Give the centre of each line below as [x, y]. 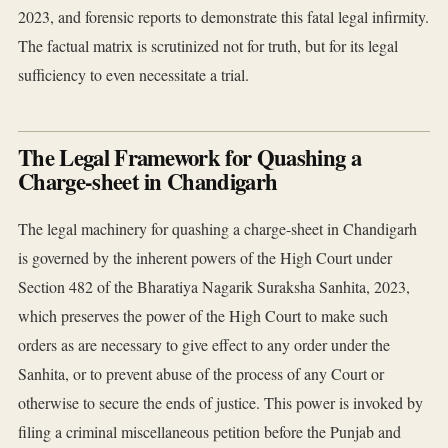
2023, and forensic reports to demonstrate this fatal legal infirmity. [223, 17]
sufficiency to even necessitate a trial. [133, 75]
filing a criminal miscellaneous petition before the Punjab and [209, 432]
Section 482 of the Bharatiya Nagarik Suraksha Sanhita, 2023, [214, 287]
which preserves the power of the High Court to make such [203, 316]
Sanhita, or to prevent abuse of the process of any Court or [201, 374]
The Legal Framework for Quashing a [189, 158]
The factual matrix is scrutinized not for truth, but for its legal [208, 46]
